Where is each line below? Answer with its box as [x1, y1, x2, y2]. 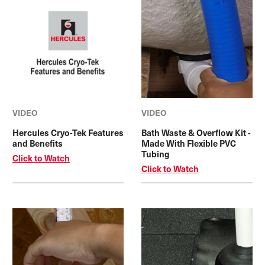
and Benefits [12, 137, 63, 150]
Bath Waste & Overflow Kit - [141, 127, 251, 139]
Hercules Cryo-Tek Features [12, 127, 124, 139]
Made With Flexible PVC [141, 137, 236, 150]
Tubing [141, 148, 170, 160]
